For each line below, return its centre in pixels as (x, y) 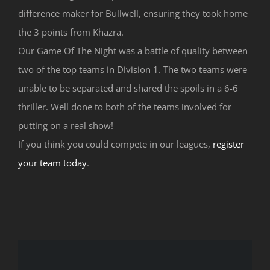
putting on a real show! (65, 126)
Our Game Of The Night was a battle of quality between (133, 51)
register (228, 144)
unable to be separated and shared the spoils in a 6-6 (128, 88)
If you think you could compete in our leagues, (115, 144)
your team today (52, 163)
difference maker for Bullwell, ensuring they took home (133, 14)
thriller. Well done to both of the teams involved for (124, 107)
